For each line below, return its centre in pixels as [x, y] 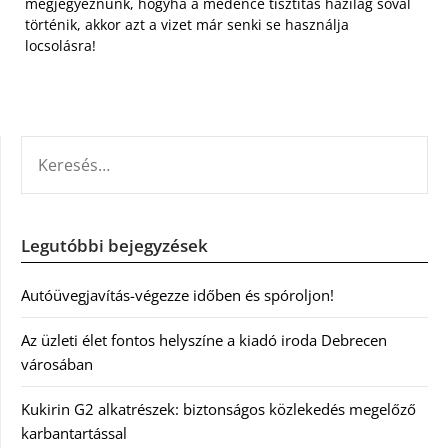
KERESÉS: [51, 147]
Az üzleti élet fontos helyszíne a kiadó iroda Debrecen [204, 340]
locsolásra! [60, 46]
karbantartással [74, 433]
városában [57, 364]
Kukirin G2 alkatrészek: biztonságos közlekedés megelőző [218, 409]
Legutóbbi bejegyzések [114, 246]
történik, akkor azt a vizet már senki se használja [187, 25]
